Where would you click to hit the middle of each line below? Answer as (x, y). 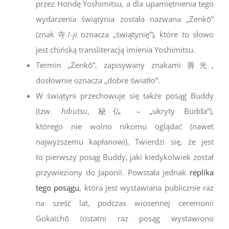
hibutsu (74, 111)
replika (202, 173)
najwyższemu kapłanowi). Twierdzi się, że (119, 142)
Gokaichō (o (61, 219)
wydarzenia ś (61, 19)
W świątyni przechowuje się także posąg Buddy (125, 96)
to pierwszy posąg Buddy (81, 157)
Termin (52, 65)
